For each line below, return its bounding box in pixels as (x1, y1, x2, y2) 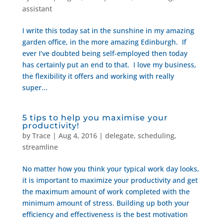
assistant (22, 4, 52, 13)
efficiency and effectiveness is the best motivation (22, 210, 188, 219)
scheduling (137, 131, 174, 140)
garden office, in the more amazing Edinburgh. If (22, 37, 186, 47)
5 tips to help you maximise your (22, 113, 168, 122)
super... (22, 83, 48, 92)
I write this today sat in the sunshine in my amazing (22, 26, 194, 35)
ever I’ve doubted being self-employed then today (22, 49, 187, 58)
